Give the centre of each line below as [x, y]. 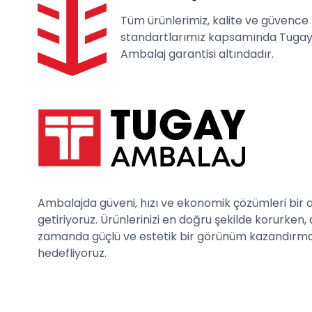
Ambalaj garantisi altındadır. [197, 54]
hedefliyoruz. [72, 253]
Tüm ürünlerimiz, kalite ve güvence [214, 20]
